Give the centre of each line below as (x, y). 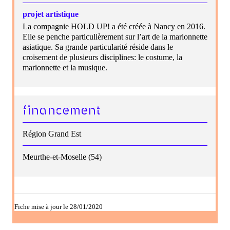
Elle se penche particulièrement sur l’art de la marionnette (115, 36)
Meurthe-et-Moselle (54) (62, 157)
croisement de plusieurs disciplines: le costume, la (102, 57)
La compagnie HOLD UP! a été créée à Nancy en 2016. (114, 26)
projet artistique (51, 14)
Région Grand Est (52, 133)
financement (62, 111)
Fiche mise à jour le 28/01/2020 (59, 207)
